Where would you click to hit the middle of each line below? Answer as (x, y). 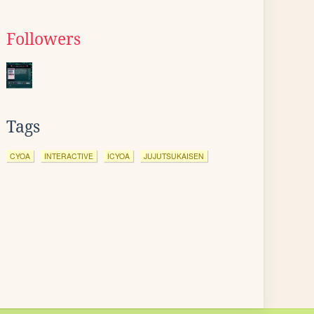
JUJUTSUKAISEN (174, 156)
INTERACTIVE (69, 156)
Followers (43, 39)
